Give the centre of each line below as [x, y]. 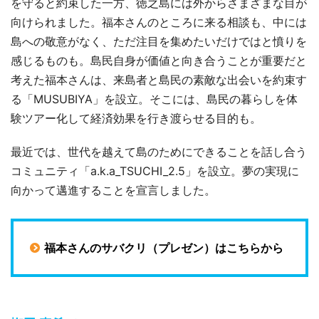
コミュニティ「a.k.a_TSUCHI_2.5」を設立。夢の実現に [155, 171]
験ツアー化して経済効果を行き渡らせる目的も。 [136, 119]
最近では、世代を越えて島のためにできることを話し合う [159, 152]
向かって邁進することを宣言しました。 [113, 190]
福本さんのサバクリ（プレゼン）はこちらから [163, 247]
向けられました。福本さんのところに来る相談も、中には [159, 22]
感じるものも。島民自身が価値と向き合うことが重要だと [159, 61]
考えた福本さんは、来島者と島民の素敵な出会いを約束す [159, 80]
